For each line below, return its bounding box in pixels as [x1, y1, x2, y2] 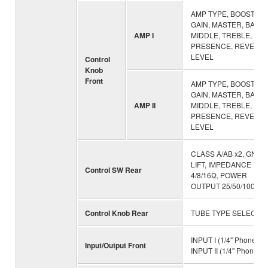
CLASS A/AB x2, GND [191, 148, 262, 159]
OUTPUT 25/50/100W [191, 180, 261, 191]
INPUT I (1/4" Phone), [191, 234, 260, 245]
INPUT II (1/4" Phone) [191, 245, 260, 255]
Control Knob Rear [85, 207, 148, 218]
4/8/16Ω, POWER [191, 169, 247, 180]
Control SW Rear [85, 164, 142, 175]
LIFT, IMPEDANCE [191, 159, 251, 169]
